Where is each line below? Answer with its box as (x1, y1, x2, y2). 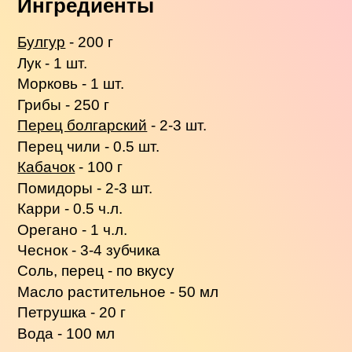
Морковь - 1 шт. (17, 75, 125, 93)
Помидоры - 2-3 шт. (17, 179, 153, 196)
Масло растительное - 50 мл (17, 283, 219, 300)
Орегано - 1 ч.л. (17, 221, 128, 238)
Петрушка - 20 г (17, 304, 126, 321)
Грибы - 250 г (17, 96, 110, 113)
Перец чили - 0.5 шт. (17, 137, 160, 155)
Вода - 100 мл (17, 324, 115, 342)
